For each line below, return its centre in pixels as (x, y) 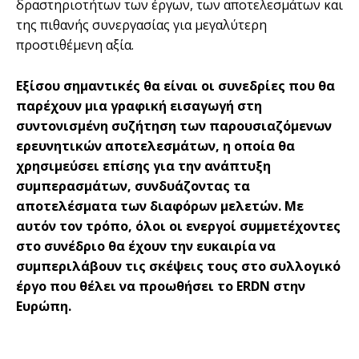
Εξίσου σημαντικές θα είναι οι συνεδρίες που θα (175, 85)
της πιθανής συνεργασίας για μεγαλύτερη (141, 24)
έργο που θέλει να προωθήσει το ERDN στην (161, 286)
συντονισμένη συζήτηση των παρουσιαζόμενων (174, 125)
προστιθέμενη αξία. (75, 44)
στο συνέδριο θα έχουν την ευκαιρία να (146, 246)
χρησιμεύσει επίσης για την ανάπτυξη (143, 165)
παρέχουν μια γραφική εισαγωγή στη (139, 105)
